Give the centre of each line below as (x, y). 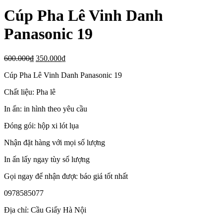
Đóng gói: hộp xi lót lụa (41, 125)
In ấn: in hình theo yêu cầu (46, 109)
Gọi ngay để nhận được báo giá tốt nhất (66, 176)
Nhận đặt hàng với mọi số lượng (55, 142)
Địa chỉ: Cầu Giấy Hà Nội (45, 210)
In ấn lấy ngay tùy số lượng (47, 159)
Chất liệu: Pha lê (30, 92)
